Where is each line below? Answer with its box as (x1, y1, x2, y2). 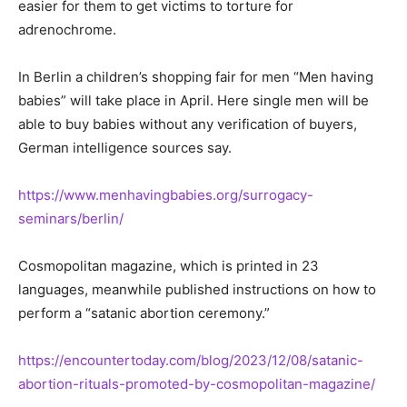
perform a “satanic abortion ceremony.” (18, 303, 270, 322)
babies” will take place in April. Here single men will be (18, 91, 369, 109)
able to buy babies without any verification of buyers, (18, 114, 357, 133)
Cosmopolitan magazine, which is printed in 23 (18, 256, 319, 274)
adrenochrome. (18, 20, 116, 38)
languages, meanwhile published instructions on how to (18, 280, 376, 298)
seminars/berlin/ (18, 209, 124, 227)
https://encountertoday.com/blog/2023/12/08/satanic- (18, 351, 363, 369)
